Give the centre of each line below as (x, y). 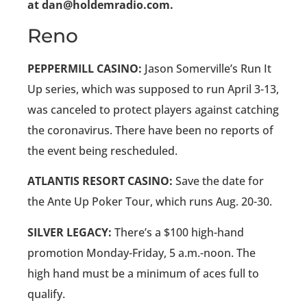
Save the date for (218, 181)
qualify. (46, 294)
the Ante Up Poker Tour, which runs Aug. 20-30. (150, 202)
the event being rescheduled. (102, 150)
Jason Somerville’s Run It (207, 68)
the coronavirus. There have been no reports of (150, 130)
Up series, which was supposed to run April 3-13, (153, 89)
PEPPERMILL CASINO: (85, 68)
